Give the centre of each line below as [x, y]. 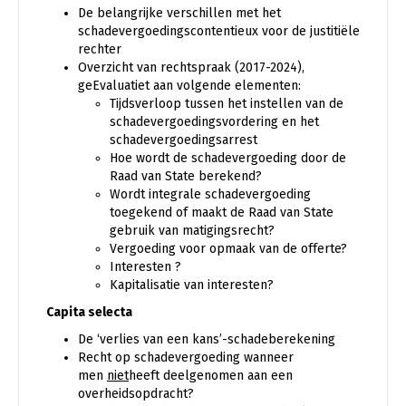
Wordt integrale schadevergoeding [210, 194]
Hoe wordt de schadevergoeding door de [228, 158]
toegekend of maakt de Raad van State [222, 212]
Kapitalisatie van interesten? [192, 285]
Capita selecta [89, 312]
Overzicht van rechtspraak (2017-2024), [191, 67]
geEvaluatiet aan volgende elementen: [189, 85]
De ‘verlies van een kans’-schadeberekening [207, 339]
